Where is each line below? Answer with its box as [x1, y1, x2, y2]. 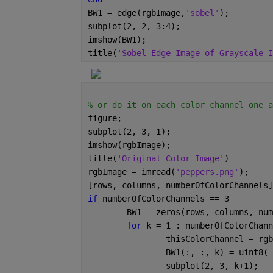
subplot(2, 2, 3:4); [87, 21, 180, 32]
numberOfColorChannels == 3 [102, 194, 229, 204]
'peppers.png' [175, 167, 239, 177]
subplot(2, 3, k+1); [165, 261, 258, 271]
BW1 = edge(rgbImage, [87, 8, 185, 18]
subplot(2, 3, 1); [87, 127, 171, 137]
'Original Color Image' [116, 154, 224, 164]
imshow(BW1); [87, 35, 146, 45]
